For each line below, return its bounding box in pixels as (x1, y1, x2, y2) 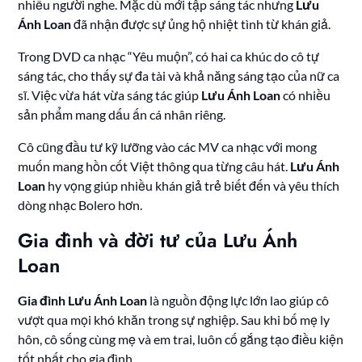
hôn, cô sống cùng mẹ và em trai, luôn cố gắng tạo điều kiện (18, 331, 344, 347)
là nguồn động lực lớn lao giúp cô (147, 293, 330, 309)
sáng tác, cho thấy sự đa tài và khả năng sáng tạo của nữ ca (18, 68, 340, 84)
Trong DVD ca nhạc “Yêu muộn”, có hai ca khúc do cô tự (18, 48, 320, 65)
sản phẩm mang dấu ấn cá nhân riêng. (18, 107, 226, 123)
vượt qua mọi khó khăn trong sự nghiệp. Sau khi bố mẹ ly (18, 312, 330, 328)
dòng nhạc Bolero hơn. (18, 197, 143, 213)
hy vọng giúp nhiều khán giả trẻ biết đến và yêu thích (45, 178, 340, 194)
